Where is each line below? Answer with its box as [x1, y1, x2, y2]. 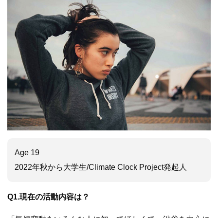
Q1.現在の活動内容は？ [7, 193, 90, 201]
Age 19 [15, 148, 39, 157]
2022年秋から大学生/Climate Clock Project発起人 [15, 163, 187, 172]
